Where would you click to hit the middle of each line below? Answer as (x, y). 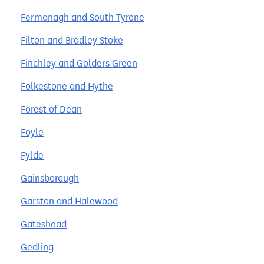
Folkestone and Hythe (67, 86)
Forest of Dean (51, 109)
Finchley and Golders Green (79, 63)
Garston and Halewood (69, 201)
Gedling (37, 247)
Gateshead (44, 224)
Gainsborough (50, 178)
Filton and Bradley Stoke (72, 40)
